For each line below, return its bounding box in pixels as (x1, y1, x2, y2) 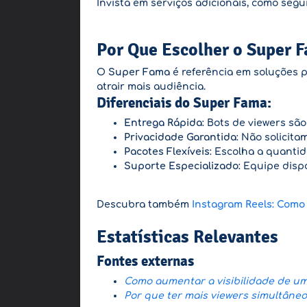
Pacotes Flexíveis (124, 147, 210, 157)
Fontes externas (97, 251, 194, 270)
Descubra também (97, 199, 192, 210)
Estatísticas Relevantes (97, 225, 278, 248)
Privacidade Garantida (124, 132, 236, 143)
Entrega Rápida (124, 118, 202, 128)
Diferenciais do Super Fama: (97, 93, 271, 112)
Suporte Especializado (124, 161, 238, 171)
